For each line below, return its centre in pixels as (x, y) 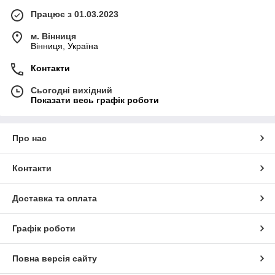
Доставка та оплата (55, 198)
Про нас (29, 138)
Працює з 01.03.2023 (75, 14)
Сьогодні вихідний (72, 90)
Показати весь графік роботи (95, 100)
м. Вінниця (53, 36)
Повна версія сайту (55, 258)
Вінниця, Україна (64, 46)
